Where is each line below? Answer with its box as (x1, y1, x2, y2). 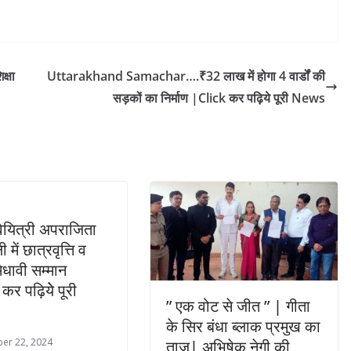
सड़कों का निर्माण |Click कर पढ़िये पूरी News (113, 89, 325, 107)
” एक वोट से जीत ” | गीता (166, 295, 310, 317)
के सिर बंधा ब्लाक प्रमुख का (166, 315, 320, 337)
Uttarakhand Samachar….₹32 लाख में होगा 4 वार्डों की (47, 67, 325, 85)
